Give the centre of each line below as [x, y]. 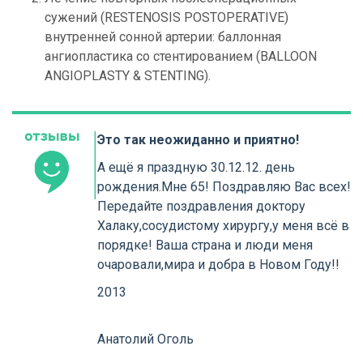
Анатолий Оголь [145, 340]
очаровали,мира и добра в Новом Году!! [218, 265]
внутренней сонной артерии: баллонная [163, 37]
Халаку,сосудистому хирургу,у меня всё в [223, 226]
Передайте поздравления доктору [201, 207]
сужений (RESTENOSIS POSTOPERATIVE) [167, 18]
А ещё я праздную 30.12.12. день [196, 168]
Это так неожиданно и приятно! [198, 140]
